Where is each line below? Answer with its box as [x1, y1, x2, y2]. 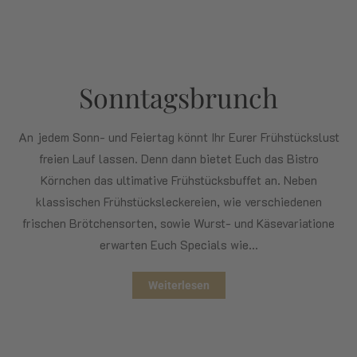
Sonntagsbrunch [79, 78, 278, 116]
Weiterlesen [147, 278, 210, 292]
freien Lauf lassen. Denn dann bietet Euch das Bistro [38, 150, 319, 167]
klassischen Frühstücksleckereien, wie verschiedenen [35, 193, 322, 210]
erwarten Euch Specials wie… [99, 236, 258, 253]
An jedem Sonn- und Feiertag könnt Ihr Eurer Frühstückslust [18, 128, 339, 145]
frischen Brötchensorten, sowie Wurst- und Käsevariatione [22, 214, 335, 231]
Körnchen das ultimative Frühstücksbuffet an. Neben [40, 171, 317, 188]
